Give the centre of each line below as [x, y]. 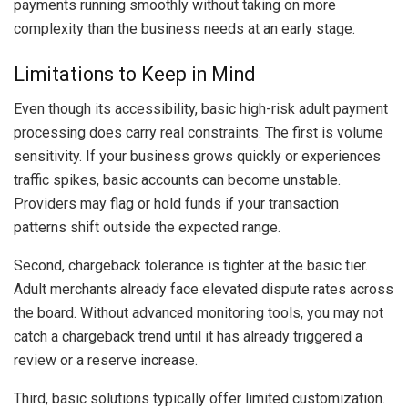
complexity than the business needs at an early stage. [184, 28]
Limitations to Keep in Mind [134, 74]
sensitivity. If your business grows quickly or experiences [197, 157]
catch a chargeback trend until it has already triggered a [188, 337]
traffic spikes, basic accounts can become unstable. [177, 180]
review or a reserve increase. [106, 361]
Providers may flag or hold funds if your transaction [176, 204]
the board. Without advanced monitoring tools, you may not [199, 313]
